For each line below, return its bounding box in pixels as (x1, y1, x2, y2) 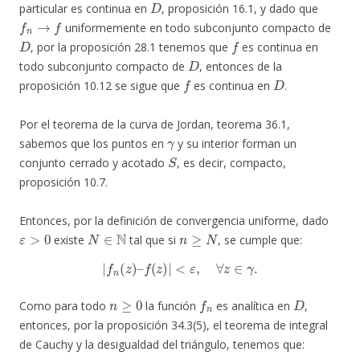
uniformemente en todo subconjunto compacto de (61, 19, 331, 35)
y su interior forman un (174, 135, 297, 151)
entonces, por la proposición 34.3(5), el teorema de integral (19, 317, 328, 333)
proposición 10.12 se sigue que (19, 77, 183, 93)
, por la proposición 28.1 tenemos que (31, 39, 232, 55)
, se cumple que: (217, 231, 302, 247)
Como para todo (19, 297, 109, 313)
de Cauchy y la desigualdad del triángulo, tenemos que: (19, 336, 305, 352)
